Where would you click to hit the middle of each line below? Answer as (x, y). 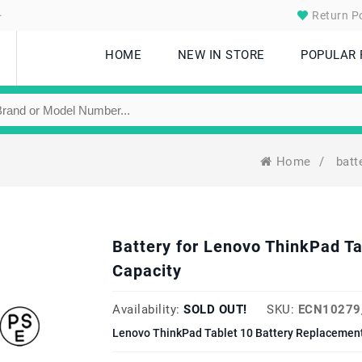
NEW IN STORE (221, 55)
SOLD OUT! (215, 309)
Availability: (146, 309)
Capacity (147, 271)
